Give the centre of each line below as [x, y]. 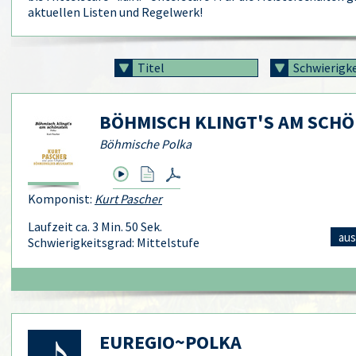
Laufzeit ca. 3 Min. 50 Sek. [95, 226]
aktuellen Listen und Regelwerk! [115, 12]
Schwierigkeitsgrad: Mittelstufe [114, 242]
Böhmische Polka [145, 144]
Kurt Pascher [128, 199]
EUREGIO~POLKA [170, 342]
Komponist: [61, 199]
